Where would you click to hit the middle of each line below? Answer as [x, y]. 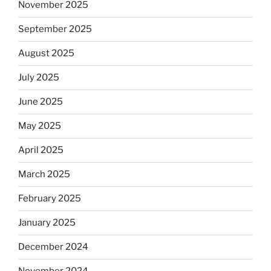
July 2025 [39, 78]
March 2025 [44, 175]
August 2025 [46, 54]
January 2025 [47, 223]
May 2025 [40, 126]
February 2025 [50, 199]
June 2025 [41, 102]
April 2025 [41, 150]
